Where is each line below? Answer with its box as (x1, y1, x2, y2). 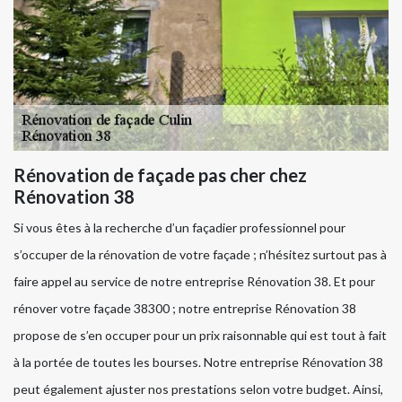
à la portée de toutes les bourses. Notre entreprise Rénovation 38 (13, 354, 383, 370)
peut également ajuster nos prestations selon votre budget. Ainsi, (13, 380, 383, 397)
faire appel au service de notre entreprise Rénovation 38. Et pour (13, 273, 375, 289)
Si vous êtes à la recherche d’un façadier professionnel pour (13, 219, 345, 235)
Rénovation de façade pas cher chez (13, 163, 307, 186)
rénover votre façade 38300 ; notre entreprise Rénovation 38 (13, 300, 356, 316)
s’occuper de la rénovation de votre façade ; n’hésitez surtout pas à (13, 246, 387, 262)
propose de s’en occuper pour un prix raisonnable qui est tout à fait (13, 327, 387, 343)
